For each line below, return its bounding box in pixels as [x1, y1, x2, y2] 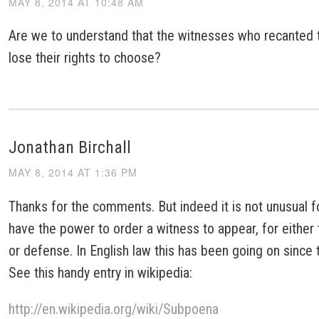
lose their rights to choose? [8, 49, 161, 67]
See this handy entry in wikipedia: [8, 263, 192, 281]
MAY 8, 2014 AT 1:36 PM [8, 165, 137, 180]
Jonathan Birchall [8, 137, 131, 158]
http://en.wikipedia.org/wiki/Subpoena [8, 300, 219, 318]
